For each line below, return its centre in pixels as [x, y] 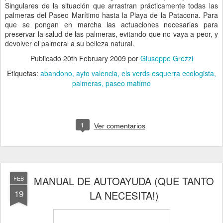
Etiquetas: [24, 73]
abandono [56, 73]
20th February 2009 [94, 58]
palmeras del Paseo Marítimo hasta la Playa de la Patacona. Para [111, 15]
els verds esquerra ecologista [168, 73]
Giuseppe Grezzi [167, 58]
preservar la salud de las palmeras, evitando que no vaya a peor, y [111, 34]
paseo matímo [128, 83]
